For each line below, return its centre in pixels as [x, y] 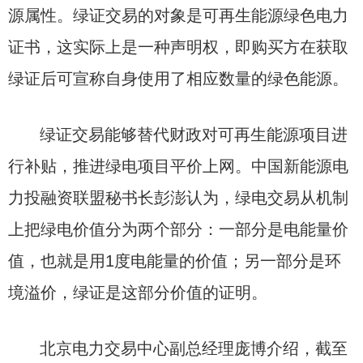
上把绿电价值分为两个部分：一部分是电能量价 [178, 229]
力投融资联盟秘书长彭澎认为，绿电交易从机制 [178, 198]
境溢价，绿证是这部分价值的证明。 [138, 293]
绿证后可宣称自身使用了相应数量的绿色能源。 [178, 79]
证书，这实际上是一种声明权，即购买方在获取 [178, 47]
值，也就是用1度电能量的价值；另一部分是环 [175, 261]
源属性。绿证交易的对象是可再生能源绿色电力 [178, 15]
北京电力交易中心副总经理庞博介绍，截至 [194, 348]
